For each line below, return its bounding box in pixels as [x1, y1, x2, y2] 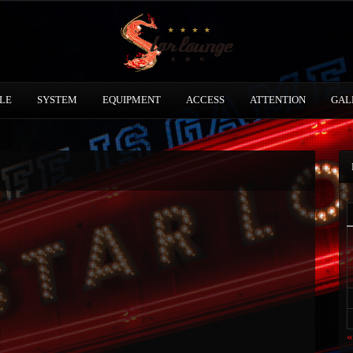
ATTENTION [249, 94, 306, 106]
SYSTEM [36, 94, 77, 106]
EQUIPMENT [102, 94, 161, 106]
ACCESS [185, 94, 225, 106]
